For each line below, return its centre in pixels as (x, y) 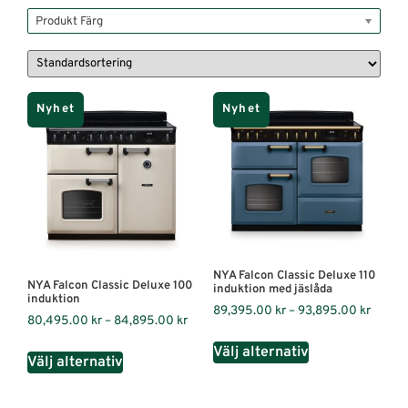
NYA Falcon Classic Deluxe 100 (110, 286)
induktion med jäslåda (273, 289)
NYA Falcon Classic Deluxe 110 (294, 275)
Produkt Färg (69, 22)
